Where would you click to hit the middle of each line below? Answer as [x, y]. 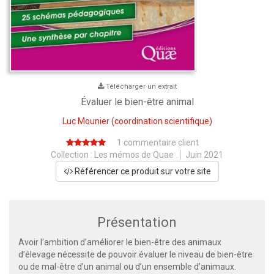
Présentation [137, 222]
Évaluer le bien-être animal [137, 102]
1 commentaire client [158, 142]
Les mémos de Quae [134, 154]
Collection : [72, 154]
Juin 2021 [204, 154]
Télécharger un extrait [141, 86]
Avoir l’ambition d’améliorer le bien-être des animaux [120, 242]
